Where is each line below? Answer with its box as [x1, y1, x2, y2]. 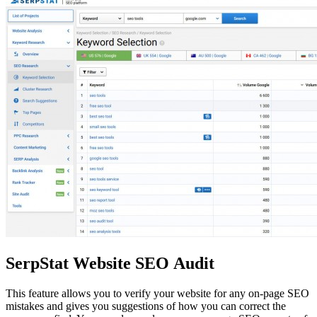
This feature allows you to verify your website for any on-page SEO [6, 287, 309, 300]
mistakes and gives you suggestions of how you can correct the [6, 300, 286, 313]
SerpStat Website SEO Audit [6, 254, 214, 273]
